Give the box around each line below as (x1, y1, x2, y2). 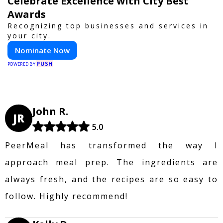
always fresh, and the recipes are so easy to (5, 173, 218, 185)
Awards (7, 7, 46, 21)
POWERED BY (7, 60, 37, 67)
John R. (32, 104, 68, 118)
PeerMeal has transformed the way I (5, 139, 218, 151)
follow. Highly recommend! (5, 190, 128, 202)
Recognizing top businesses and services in (7, 20, 209, 30)
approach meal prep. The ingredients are (5, 156, 218, 168)
